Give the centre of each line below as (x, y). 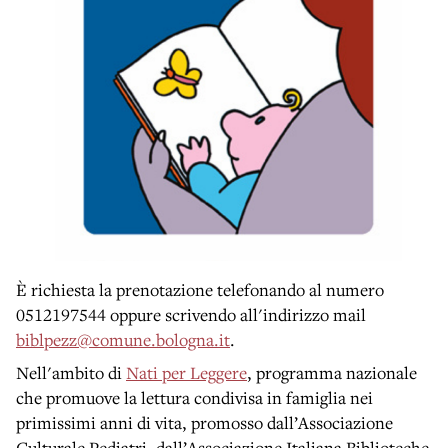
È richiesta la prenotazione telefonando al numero (200, 289)
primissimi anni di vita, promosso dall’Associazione (204, 422)
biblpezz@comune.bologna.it (123, 339)
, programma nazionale (332, 372)
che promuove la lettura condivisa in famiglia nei (194, 397)
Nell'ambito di (71, 372)
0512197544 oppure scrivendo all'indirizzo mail (191, 314)
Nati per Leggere (186, 372)
